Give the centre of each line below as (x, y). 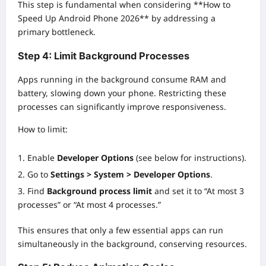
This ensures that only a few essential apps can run (121, 230)
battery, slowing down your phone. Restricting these (122, 93)
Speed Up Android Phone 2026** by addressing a (117, 18)
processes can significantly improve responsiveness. (122, 107)
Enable (42, 158)
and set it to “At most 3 (198, 191)
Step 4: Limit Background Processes (104, 56)
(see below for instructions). (190, 158)
